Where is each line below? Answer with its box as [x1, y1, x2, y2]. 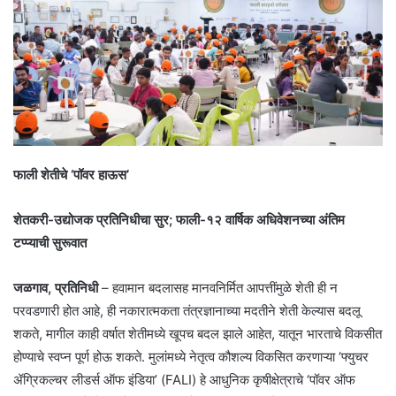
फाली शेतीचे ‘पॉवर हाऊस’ [13, 165, 129, 183]
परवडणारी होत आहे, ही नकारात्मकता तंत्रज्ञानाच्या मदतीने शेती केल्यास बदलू [13, 301, 361, 319]
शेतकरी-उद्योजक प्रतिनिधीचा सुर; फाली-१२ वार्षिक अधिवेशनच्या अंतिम [13, 210, 345, 228]
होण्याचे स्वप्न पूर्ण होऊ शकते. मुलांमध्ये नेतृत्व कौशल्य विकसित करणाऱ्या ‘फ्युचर [13, 347, 369, 365]
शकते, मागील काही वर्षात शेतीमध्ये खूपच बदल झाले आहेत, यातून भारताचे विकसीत [13, 324, 382, 342]
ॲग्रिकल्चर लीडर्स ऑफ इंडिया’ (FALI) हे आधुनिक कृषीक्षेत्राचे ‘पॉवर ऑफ [13, 370, 355, 388]
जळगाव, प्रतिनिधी [13, 278, 98, 296]
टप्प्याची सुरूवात [13, 233, 87, 251]
